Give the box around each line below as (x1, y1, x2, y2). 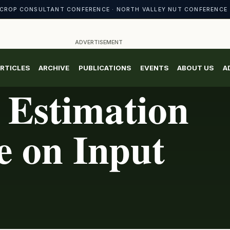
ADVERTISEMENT (74, 39, 123, 46)
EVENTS (140, 63, 168, 72)
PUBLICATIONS (78, 63, 131, 72)
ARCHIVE (39, 63, 70, 72)
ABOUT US (177, 63, 214, 72)
